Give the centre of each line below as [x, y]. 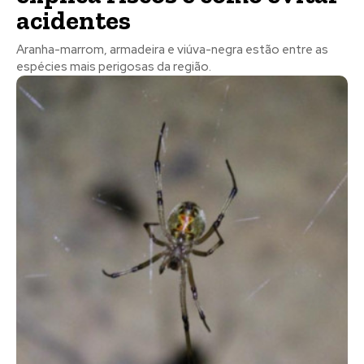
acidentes [74, 21]
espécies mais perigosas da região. [114, 67]
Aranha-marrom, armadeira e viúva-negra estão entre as [172, 50]
